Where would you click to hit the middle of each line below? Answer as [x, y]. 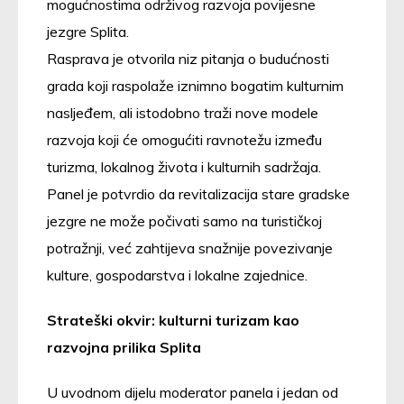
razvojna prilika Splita [124, 347]
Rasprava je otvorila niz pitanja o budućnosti [188, 58]
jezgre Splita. [88, 31]
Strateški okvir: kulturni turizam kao [173, 320]
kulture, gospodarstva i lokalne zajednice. [177, 275]
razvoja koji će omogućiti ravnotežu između [184, 139]
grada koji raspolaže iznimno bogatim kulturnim [195, 85]
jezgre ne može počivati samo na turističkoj [184, 220]
